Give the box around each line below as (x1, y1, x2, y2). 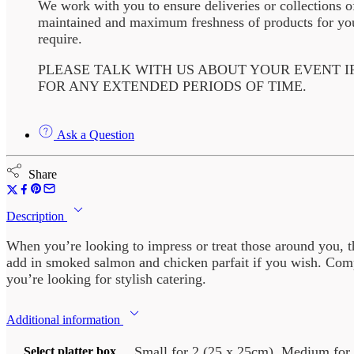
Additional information (6, 313, 123, 327)
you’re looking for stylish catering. (6, 271, 206, 288)
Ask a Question (54, 128, 134, 142)
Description (6, 209, 67, 224)
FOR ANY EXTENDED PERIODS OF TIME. (38, 78, 307, 95)
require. (38, 31, 82, 47)
